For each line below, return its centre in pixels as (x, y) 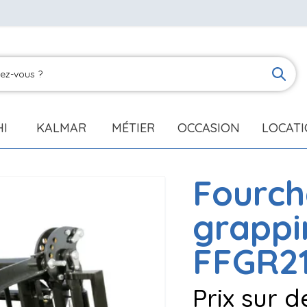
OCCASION (208, 128)
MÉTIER (134, 128)
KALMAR (61, 128)
